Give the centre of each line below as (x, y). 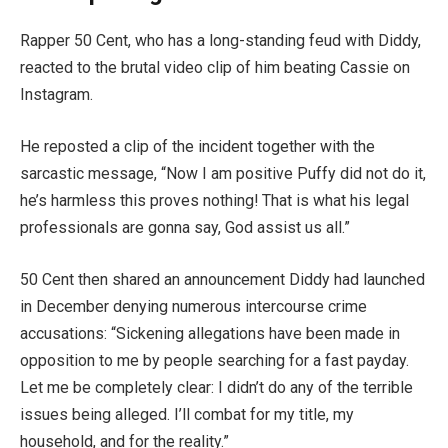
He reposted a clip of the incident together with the (197, 147)
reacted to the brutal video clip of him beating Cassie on (215, 68)
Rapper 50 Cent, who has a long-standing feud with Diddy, (220, 41)
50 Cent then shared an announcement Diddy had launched (222, 279)
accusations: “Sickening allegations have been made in (210, 333)
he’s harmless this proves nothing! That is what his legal (214, 201)
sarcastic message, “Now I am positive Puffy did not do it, (223, 174)
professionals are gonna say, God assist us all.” (185, 228)
